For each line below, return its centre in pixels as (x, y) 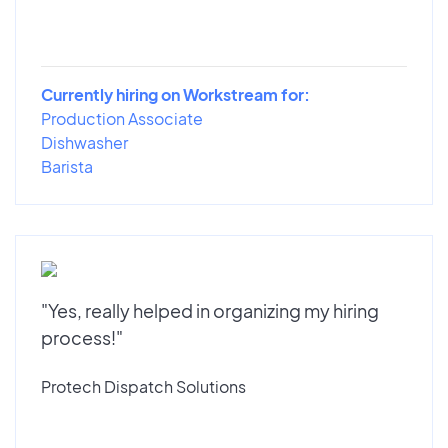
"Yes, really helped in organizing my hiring (210, 311)
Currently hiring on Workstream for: (175, 95)
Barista (67, 167)
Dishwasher (84, 143)
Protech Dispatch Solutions (143, 387)
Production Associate (122, 119)
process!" (82, 338)
